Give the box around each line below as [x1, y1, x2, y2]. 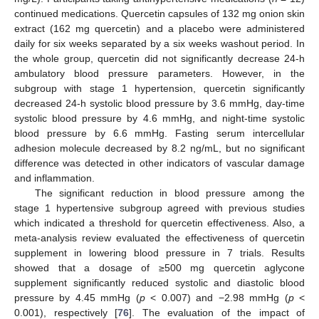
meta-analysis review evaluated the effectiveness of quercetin [14, 231, 305, 244]
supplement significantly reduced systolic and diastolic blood [14, 276, 305, 288]
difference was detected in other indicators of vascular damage [14, 157, 305, 169]
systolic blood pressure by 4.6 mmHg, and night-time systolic [14, 112, 305, 124]
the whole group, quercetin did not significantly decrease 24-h [14, 52, 305, 64]
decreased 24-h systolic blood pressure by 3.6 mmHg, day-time [14, 97, 305, 109]
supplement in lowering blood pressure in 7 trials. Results [14, 246, 305, 258]
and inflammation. [14, 172, 95, 184]
